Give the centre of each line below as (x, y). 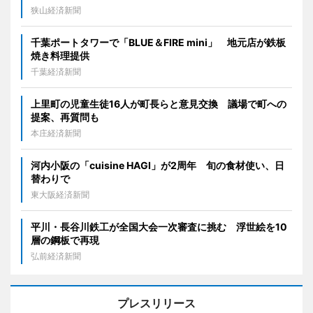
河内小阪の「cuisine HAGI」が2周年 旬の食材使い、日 (158, 165)
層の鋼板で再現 (65, 240)
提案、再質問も (65, 117)
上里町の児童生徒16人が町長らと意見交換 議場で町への (159, 103)
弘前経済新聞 (56, 256)
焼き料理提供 (60, 55)
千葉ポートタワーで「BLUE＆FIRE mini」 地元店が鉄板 (158, 42)
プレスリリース (156, 303)
